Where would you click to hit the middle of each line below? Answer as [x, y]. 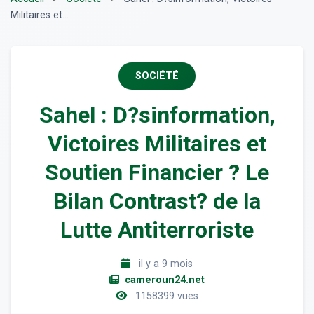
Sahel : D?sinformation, [157, 115]
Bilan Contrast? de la [157, 202]
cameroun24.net [164, 280]
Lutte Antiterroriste [157, 230]
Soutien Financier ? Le [157, 173]
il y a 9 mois [164, 264]
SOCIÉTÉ [157, 76]
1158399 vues [165, 296]
